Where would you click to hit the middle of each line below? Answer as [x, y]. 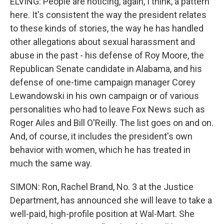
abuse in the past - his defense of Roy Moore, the [107, 55]
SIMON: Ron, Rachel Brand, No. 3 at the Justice [102, 187]
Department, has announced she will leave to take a [111, 200]
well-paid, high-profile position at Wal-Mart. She [102, 214]
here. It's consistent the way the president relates [108, 15]
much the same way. [51, 163]
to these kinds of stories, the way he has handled [107, 28]
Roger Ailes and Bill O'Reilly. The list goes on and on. [112, 123]
